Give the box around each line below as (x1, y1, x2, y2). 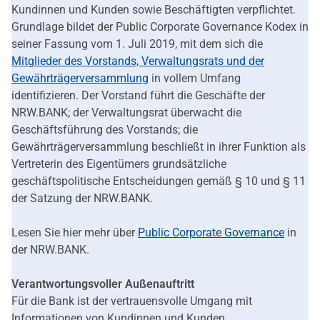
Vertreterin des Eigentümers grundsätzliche (11, 157, 226, 171)
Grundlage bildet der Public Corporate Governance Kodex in (11, 20, 309, 34)
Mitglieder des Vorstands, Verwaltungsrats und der (11, 54, 264, 69)
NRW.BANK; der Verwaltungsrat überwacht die (11, 106, 241, 120)
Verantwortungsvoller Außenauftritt (11, 277, 194, 291)
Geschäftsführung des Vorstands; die (11, 123, 198, 137)
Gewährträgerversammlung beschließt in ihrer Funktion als (11, 140, 306, 154)
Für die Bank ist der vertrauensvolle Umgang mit (11, 294, 252, 309)
